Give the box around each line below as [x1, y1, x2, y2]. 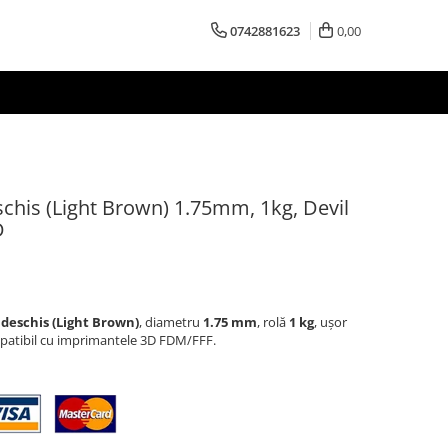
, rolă [257, 313, 289, 332]
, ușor [314, 313, 347, 332]
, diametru [139, 313, 203, 332]
